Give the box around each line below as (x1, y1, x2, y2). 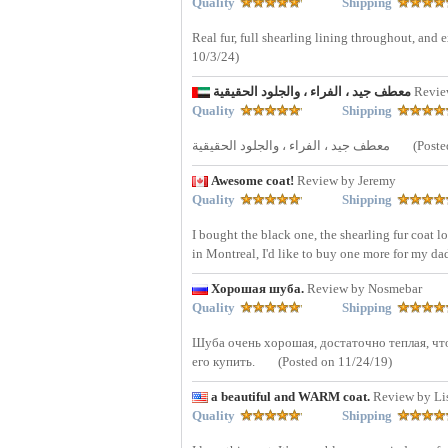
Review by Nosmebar (307, 281, 422, 297)
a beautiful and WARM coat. (211, 389, 373, 405)
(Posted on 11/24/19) (278, 354, 392, 370)
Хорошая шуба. (211, 281, 307, 297)
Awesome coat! (211, 173, 297, 189)
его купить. (192, 354, 258, 370)
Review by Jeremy (297, 173, 396, 189)
